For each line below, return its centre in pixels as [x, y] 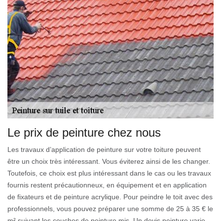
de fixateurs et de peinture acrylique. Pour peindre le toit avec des [110, 197]
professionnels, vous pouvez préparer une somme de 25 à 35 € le [110, 208]
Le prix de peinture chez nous [84, 132]
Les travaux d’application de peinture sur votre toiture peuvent [104, 149]
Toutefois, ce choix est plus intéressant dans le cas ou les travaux [109, 173]
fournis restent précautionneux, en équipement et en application [107, 185]
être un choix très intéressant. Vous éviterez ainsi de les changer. [109, 161]
